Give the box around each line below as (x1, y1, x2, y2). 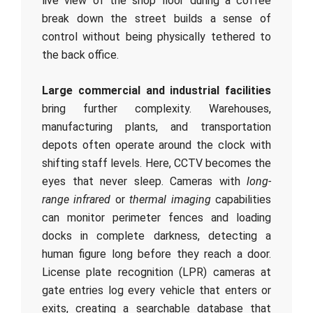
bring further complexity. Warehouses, (42, 102, 271, 115)
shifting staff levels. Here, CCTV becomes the (42, 156, 271, 170)
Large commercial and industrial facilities (42, 84, 271, 97)
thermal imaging (129, 193, 211, 206)
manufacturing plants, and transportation (42, 120, 271, 133)
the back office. (42, 48, 119, 61)
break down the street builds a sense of (42, 12, 271, 25)
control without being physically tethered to (42, 30, 271, 43)
